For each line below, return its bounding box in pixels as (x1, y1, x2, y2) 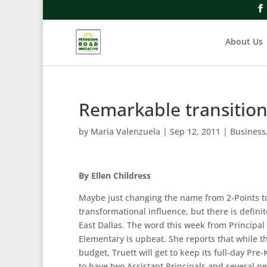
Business (230, 126, 266, 137)
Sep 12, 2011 (170, 126, 221, 137)
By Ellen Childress (79, 170, 151, 181)
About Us (225, 36, 263, 47)
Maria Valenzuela (91, 126, 160, 137)
